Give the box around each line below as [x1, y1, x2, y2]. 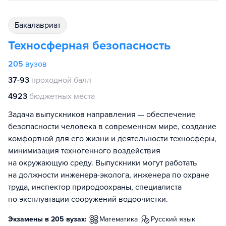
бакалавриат [19, 20, 61, 30]
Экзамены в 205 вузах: [8, 215, 87, 223]
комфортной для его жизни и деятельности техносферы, [8, 134, 216, 144]
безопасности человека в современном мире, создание [8, 122, 216, 132]
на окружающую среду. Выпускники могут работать [8, 158, 197, 168]
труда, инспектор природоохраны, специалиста [8, 182, 182, 192]
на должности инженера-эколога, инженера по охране [8, 170, 209, 180]
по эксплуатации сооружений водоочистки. [8, 194, 168, 204]
